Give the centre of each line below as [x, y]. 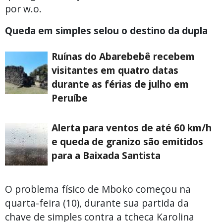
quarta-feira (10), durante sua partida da [97, 203]
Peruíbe [70, 98]
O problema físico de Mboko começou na [98, 189]
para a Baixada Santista [106, 155]
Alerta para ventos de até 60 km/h [132, 127]
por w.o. [23, 8]
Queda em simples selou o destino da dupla [106, 30]
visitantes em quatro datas [115, 70]
